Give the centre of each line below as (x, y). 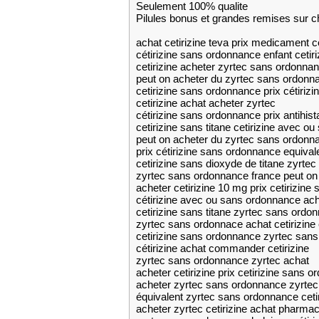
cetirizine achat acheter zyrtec (205, 103)
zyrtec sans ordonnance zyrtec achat (222, 260)
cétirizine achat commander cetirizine (222, 248)
